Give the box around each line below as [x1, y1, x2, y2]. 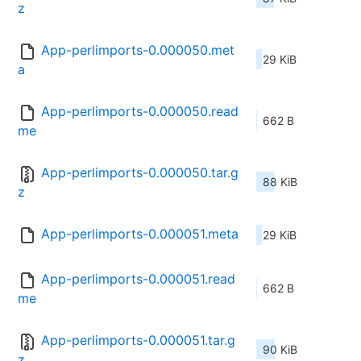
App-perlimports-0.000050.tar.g [41, 164, 239, 181]
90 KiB [263, 342, 297, 357]
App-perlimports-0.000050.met [41, 42, 234, 59]
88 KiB [263, 175, 297, 189]
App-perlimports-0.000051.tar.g [41, 332, 235, 349]
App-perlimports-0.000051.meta [41, 226, 239, 243]
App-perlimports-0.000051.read [41, 271, 235, 288]
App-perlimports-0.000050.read [41, 103, 239, 120]
